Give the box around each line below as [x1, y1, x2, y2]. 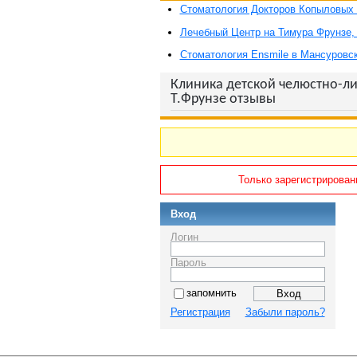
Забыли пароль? [245, 305, 325, 318]
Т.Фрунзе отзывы [170, 92, 276, 107]
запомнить [186, 286, 237, 299]
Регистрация [170, 305, 230, 318]
